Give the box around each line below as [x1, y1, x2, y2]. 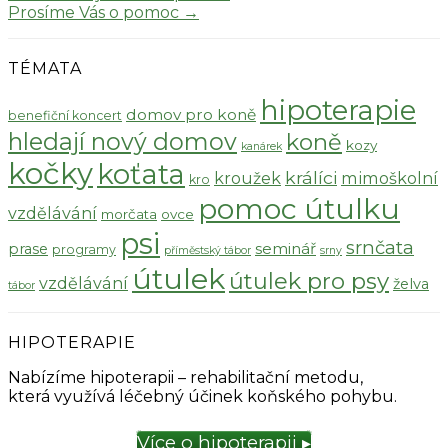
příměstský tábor [164, 243, 251, 257]
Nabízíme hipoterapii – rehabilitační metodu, [8, 367, 363, 387]
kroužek [214, 167, 281, 188]
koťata [97, 156, 185, 191]
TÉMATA [8, 58, 82, 78]
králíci [285, 166, 337, 188]
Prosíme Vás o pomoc [8, 2, 183, 22]
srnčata [346, 235, 414, 259]
